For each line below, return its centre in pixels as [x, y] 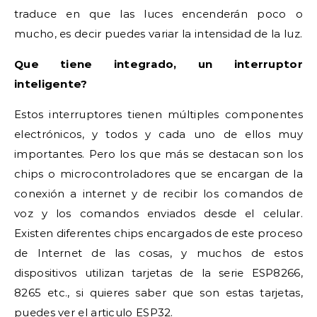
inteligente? [51, 84]
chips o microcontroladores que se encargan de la [158, 174]
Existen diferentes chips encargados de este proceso [158, 233]
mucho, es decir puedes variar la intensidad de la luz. [158, 34]
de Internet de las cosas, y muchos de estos [158, 253]
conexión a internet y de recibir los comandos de [158, 194]
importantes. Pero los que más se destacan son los [158, 154]
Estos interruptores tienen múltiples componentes [158, 114]
